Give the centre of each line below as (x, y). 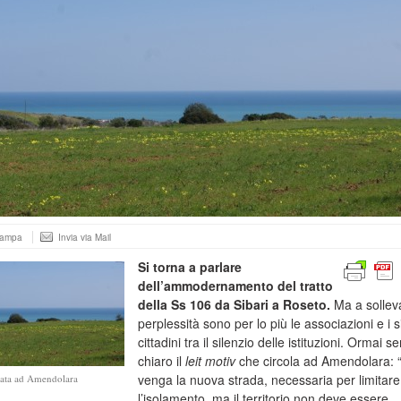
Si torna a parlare (190, 267)
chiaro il (162, 361)
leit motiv (210, 361)
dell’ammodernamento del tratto (235, 286)
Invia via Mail (85, 237)
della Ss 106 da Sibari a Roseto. (234, 304)
